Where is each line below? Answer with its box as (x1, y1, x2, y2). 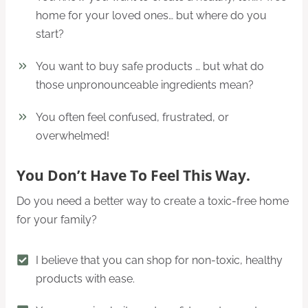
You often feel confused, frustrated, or (36, 110, 229, 124)
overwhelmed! (36, 129, 109, 142)
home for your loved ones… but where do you (36, 8, 267, 22)
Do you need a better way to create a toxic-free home (16, 195, 289, 208)
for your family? (16, 213, 97, 227)
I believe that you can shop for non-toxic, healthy (36, 254, 283, 267)
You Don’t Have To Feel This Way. (16, 166, 250, 186)
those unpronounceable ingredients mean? (36, 78, 254, 91)
